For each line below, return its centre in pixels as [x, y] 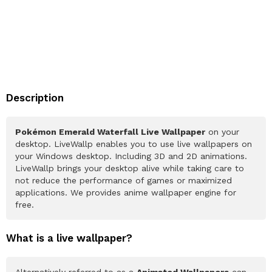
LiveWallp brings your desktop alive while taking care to [130, 168]
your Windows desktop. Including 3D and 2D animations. [131, 156]
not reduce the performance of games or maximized [124, 180]
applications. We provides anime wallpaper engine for [126, 192]
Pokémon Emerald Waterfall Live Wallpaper [110, 131]
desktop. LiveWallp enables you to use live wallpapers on [134, 144]
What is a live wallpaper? [69, 238]
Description [35, 97]
